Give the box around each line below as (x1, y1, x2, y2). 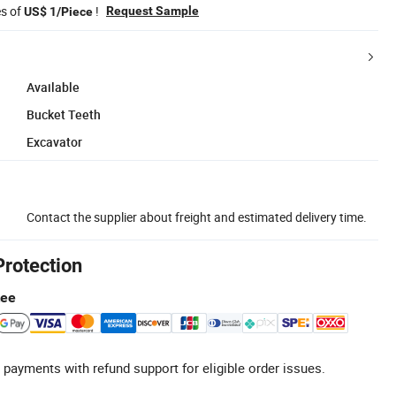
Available (27, 78, 80, 95)
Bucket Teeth (27, 105, 101, 123)
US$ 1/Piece (24, 4, 93, 19)
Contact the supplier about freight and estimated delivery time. (27, 208, 367, 225)
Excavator (27, 133, 82, 150)
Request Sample (106, 3, 199, 18)
